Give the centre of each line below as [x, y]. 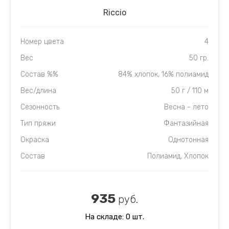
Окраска [35, 140]
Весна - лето [186, 107]
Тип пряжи [38, 123]
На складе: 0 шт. [114, 216]
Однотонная [188, 140]
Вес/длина [38, 90]
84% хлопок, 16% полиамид [163, 74]
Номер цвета [42, 41]
